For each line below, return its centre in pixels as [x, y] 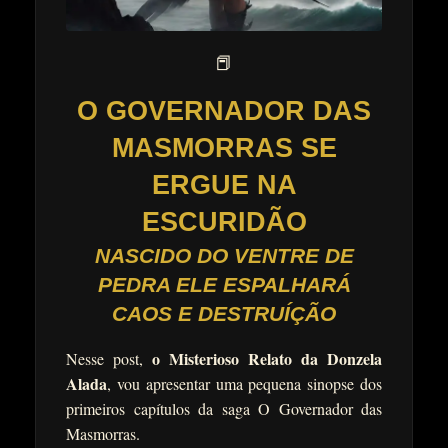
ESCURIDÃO [224, 222]
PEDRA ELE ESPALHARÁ [224, 285]
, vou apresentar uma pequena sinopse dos [244, 384]
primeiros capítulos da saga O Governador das [224, 409]
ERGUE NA [224, 185]
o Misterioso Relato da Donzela [267, 359]
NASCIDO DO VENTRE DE [224, 256]
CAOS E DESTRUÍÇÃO [224, 314]
